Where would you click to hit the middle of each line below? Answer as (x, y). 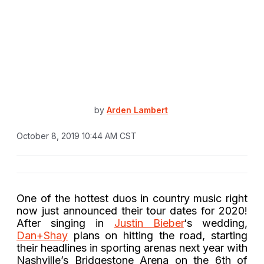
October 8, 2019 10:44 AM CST (77, 136)
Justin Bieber (149, 223)
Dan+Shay (42, 235)
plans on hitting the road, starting (158, 235)
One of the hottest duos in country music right (132, 198)
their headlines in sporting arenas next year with (132, 247)
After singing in (65, 223)
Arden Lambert (137, 110)
